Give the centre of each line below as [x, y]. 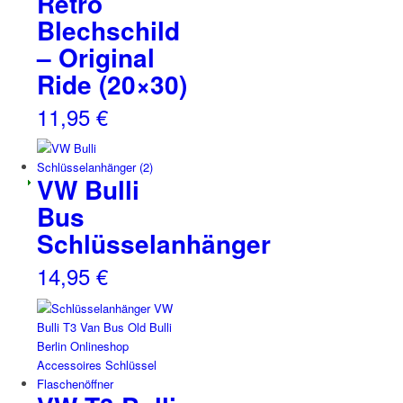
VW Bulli [88, 190]
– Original [95, 57]
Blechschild [108, 30]
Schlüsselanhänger [153, 244]
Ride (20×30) [112, 84]
